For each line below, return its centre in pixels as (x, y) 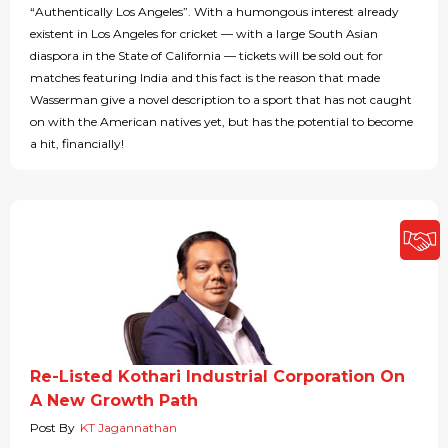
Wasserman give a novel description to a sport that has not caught (221, 100)
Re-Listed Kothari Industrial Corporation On (217, 377)
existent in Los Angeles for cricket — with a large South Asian (204, 34)
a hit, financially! (77, 144)
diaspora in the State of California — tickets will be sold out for (206, 56)
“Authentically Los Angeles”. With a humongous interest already (214, 12)
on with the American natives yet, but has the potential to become (221, 122)
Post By (52, 428)
